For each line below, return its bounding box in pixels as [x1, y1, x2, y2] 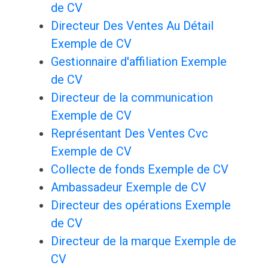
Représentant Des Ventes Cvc [50, 126, 208, 141]
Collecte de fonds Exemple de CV [50, 162, 229, 177]
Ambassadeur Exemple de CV [50, 180, 206, 195]
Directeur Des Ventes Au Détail [50, 19, 214, 33]
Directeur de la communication [50, 90, 213, 105]
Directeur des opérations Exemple [50, 198, 231, 213]
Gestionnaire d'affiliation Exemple [50, 54, 227, 69]
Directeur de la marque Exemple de [50, 234, 236, 249]
